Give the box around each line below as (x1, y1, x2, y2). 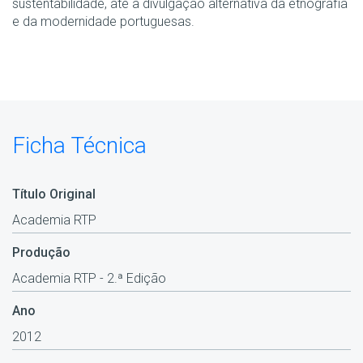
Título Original (12, 186, 96, 203)
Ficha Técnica (12, 132, 147, 160)
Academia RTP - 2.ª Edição (12, 271, 166, 287)
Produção (12, 245, 70, 261)
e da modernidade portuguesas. (12, 13, 194, 29)
